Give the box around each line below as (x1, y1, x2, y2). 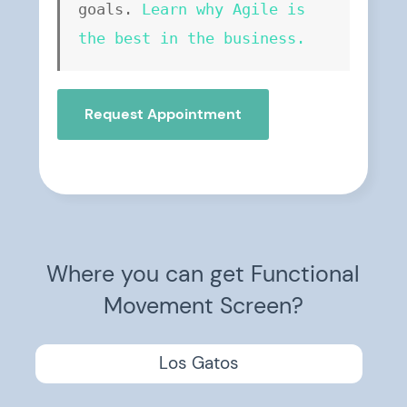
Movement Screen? (103, 291, 303, 321)
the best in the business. (77, 29, 305, 47)
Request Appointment (84, 104, 242, 124)
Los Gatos (158, 352, 239, 374)
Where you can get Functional (46, 259, 361, 289)
